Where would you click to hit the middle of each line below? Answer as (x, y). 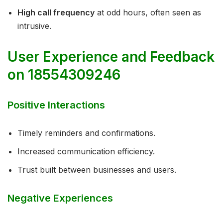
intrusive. (34, 26)
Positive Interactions (56, 105)
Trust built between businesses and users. (97, 170)
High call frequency (56, 13)
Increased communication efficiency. (86, 152)
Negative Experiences (60, 198)
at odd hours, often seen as (148, 13)
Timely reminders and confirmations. (86, 133)
